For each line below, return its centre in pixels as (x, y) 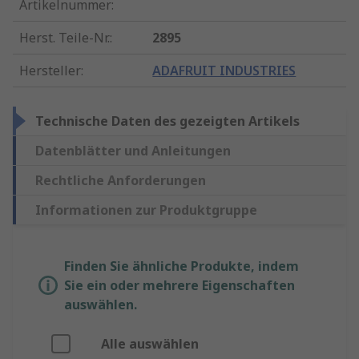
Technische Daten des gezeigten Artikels (167, 121)
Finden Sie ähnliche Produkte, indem (182, 266)
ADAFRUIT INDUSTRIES (224, 71)
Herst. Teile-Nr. (65, 38)
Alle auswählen (150, 344)
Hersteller (50, 71)
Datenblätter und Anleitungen (133, 151)
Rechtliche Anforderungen (121, 181)
